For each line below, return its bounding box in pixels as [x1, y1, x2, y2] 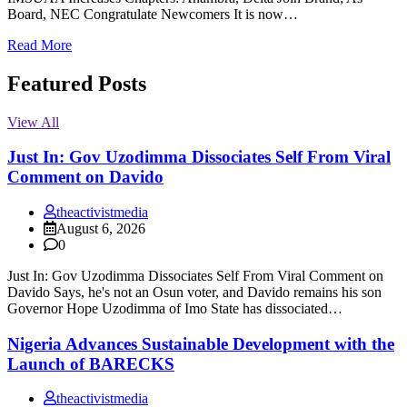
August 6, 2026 [56, 220, 145, 236]
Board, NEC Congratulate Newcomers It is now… [7, 5, 298, 22]
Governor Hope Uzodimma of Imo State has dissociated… [7, 300, 342, 316]
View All [7, 114, 59, 130]
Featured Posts [7, 71, 146, 95]
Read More [7, 36, 72, 53]
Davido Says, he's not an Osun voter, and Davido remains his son [7, 283, 382, 300]
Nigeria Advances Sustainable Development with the [7, 333, 394, 353]
